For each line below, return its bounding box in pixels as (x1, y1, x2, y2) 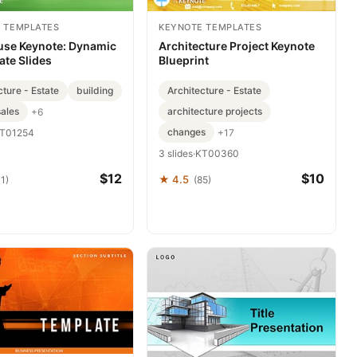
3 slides (159, 147, 193, 159)
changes (167, 126, 206, 138)
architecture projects (167, 105, 262, 117)
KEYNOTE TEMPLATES (159, 22, 262, 33)
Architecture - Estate (167, 84, 261, 96)
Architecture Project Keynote (159, 39, 315, 53)
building (76, 84, 113, 96)
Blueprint (159, 53, 209, 67)
